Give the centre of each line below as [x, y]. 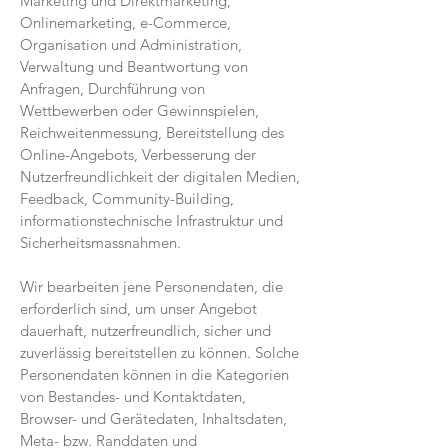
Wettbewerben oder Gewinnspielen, [139, 110]
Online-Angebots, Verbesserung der [138, 154]
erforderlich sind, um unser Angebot [138, 308]
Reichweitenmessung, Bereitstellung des [152, 132]
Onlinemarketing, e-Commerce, [125, 22]
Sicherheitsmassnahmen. [100, 242]
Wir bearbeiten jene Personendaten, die [151, 286]
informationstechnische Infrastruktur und [151, 220]
